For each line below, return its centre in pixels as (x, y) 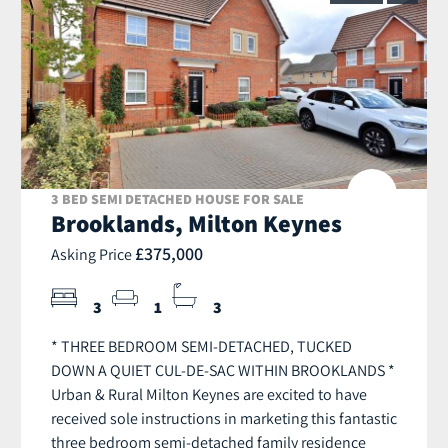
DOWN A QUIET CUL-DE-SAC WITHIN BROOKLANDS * (223, 370)
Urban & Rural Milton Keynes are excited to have (209, 394)
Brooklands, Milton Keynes (196, 223)
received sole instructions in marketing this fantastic (224, 418)
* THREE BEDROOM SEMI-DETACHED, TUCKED (201, 346)
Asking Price (93, 254)
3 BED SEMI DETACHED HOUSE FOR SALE (177, 199)
